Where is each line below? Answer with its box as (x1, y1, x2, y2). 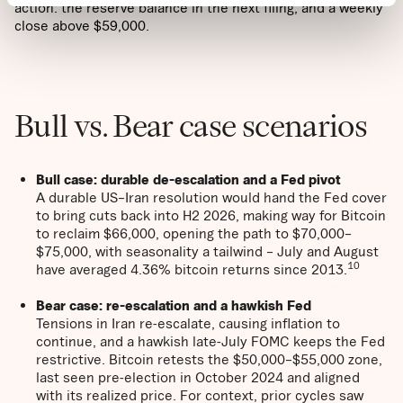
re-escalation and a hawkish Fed (106, 297, 311, 314)
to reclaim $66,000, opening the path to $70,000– (36, 225, 352, 242)
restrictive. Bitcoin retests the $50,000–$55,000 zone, (36, 351, 382, 368)
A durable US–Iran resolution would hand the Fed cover (36, 189, 387, 206)
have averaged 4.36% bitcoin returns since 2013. (36, 261, 347, 278)
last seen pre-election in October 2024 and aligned (36, 369, 360, 386)
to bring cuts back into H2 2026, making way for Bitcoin (36, 207, 386, 224)
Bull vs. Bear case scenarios (14, 106, 368, 146)
